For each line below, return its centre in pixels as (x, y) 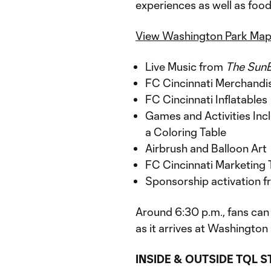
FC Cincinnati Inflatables (206, 99)
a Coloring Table (186, 132)
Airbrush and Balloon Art (206, 148)
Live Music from (185, 67)
